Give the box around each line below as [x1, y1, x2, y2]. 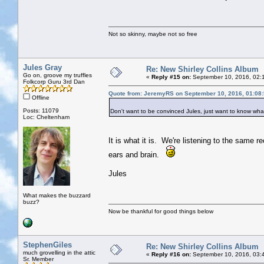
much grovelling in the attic [23, 249, 95, 256]
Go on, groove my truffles [23, 71, 92, 78]
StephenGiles [23, 240, 72, 249]
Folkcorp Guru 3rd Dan [23, 78, 85, 85]
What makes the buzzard [23, 192, 91, 199]
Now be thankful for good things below [108, 207, 213, 214]
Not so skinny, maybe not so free [108, 30, 197, 37]
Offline [30, 94, 49, 101]
